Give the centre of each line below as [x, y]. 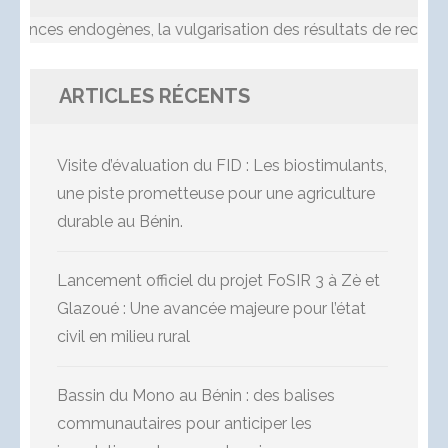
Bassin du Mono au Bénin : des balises [196, 396]
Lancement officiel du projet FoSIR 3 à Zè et [218, 281]
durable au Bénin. [120, 222]
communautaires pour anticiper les [184, 424]
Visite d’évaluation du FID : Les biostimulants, [222, 166]
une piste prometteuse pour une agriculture [216, 194]
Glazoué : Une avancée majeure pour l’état [211, 309]
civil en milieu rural [123, 337]
